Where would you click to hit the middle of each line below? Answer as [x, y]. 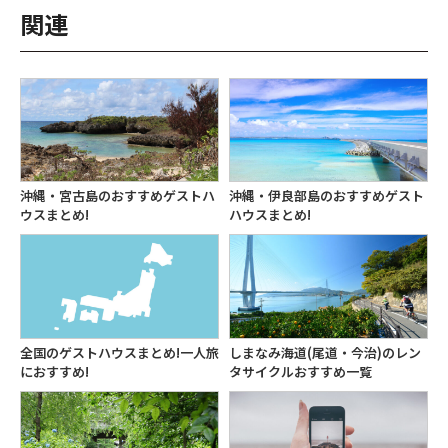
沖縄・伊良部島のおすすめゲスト [326, 196]
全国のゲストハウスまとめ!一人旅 [119, 353]
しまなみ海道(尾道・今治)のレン [325, 353]
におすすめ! [54, 372]
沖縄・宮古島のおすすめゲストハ [117, 196]
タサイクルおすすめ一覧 [300, 372]
